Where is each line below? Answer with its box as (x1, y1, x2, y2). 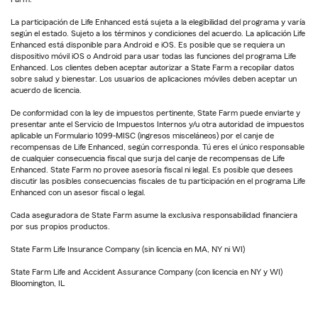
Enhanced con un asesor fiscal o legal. (11, 187, 146, 197)
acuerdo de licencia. (11, 85, 82, 94)
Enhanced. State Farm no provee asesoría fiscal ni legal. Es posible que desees (11, 165, 293, 174)
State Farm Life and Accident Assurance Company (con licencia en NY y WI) (11, 267, 283, 276)
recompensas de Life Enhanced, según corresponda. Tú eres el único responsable (11, 142, 305, 151)
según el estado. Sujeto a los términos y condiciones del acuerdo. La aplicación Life (11, 28, 305, 38)
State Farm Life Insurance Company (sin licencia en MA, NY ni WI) (11, 244, 245, 253)
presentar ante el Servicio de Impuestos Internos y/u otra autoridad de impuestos (11, 119, 305, 128)
